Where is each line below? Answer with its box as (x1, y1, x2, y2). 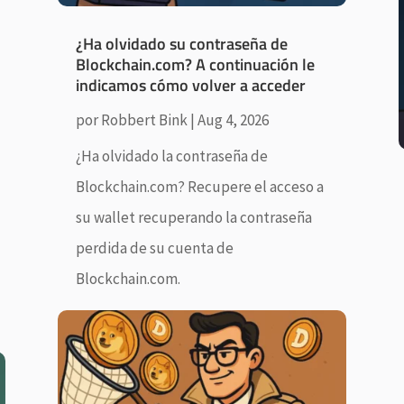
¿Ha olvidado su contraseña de (75, 31, 288, 56)
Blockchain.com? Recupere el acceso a (75, 176, 324, 197)
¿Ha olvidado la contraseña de (75, 145, 268, 166)
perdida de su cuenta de (75, 237, 234, 258)
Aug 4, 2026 (197, 109, 269, 130)
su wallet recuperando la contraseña (75, 207, 312, 227)
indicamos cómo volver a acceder (75, 72, 306, 97)
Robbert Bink (100, 109, 188, 130)
